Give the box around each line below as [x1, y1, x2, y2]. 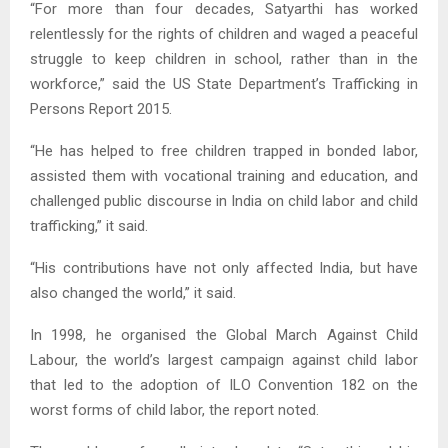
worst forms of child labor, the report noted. [30, 401, 319, 420]
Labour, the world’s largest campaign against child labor [30, 351, 418, 370]
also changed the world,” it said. [30, 284, 236, 303]
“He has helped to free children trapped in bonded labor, [30, 142, 418, 161]
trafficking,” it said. [30, 217, 148, 236]
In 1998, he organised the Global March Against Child [30, 326, 418, 345]
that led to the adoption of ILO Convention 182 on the [30, 376, 418, 395]
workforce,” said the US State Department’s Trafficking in [30, 75, 418, 94]
